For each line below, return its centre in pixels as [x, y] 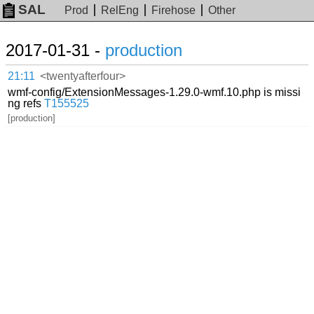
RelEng [120, 11]
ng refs [26, 103]
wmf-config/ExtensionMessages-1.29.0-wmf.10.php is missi [155, 92]
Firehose [174, 11]
